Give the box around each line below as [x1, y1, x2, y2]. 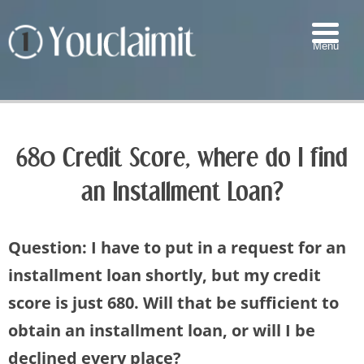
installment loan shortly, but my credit [8, 264, 321, 287]
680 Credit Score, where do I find [16, 143, 348, 172]
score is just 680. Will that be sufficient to [8, 292, 339, 314]
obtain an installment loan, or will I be [8, 319, 315, 342]
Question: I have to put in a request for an [8, 236, 346, 259]
